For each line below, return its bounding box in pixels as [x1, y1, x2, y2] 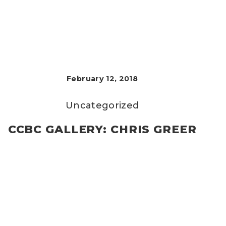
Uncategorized [65, 100, 139, 111]
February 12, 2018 [67, 74, 138, 83]
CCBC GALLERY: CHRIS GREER [8, 123, 197, 136]
